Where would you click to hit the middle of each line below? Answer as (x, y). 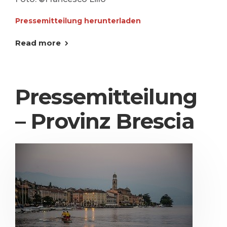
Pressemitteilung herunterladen (78, 21)
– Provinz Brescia (105, 121)
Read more (38, 43)
